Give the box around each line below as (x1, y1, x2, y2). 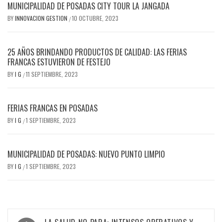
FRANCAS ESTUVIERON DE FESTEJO (7, 56, 111, 68)
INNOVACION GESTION (15, 14, 69, 22)
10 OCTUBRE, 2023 (72, 14, 118, 22)
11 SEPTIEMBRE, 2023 (26, 70, 78, 78)
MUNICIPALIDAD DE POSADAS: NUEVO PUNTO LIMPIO (7, 148, 165, 160)
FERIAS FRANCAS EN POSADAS (7, 102, 98, 114)
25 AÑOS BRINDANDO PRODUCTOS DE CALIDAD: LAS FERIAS (7, 46, 187, 58)
